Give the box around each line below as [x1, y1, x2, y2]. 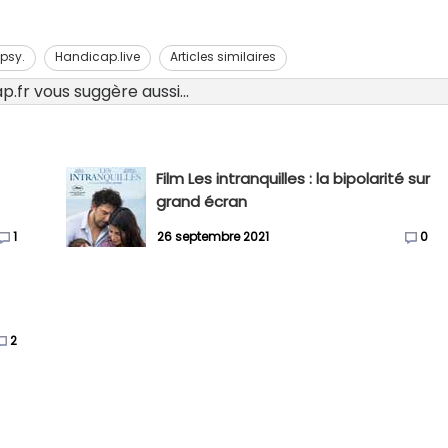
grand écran [156, 191, 248, 212]
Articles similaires [170, 47, 276, 65]
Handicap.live [55, 47, 140, 65]
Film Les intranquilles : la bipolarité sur [156, 168, 431, 189]
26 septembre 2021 [157, 228, 270, 246]
